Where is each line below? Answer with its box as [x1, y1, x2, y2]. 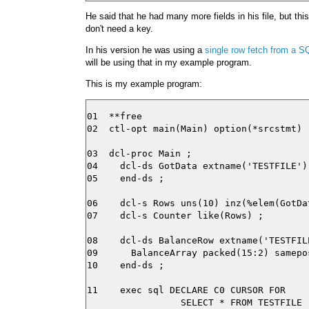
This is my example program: [86, 79, 202, 90]
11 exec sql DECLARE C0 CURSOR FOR [87, 284, 286, 295]
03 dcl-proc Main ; [87, 148, 192, 159]
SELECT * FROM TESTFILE [87, 297, 302, 308]
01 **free [87, 110, 142, 121]
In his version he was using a [86, 45, 205, 55]
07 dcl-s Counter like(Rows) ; [87, 210, 263, 221]
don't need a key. [86, 23, 153, 34]
